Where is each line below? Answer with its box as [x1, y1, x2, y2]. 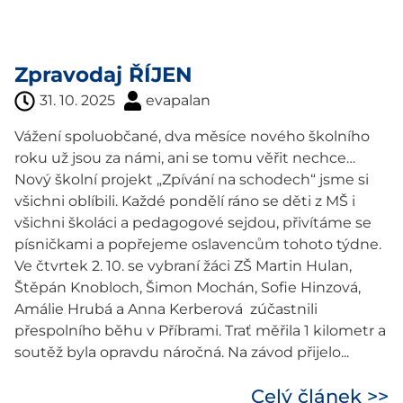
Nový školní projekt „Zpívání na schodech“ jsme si [14, 171, 369, 188]
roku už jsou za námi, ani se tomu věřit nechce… [14, 149, 355, 166]
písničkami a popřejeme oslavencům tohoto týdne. [14, 236, 381, 253]
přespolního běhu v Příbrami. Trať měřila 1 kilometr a [14, 322, 386, 339]
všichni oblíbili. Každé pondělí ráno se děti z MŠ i [14, 193, 355, 210]
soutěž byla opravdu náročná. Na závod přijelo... [14, 344, 349, 361]
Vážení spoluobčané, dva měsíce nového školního [14, 128, 370, 145]
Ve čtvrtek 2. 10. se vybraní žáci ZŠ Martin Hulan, [14, 257, 352, 274]
